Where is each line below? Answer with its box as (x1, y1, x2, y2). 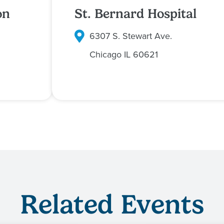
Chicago (89, 48, 121, 61)
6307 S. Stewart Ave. (89, 29, 172, 42)
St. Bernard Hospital (74, 6, 196, 21)
